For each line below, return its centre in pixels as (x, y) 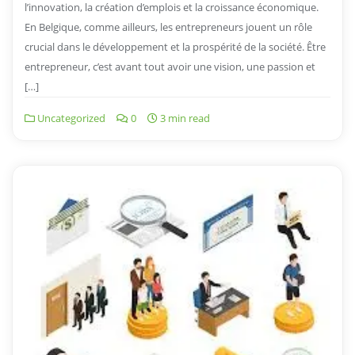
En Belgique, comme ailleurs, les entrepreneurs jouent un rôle (168, 27)
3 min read (184, 118)
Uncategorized (70, 118)
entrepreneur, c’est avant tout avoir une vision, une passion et (170, 66)
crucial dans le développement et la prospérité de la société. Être (175, 46)
